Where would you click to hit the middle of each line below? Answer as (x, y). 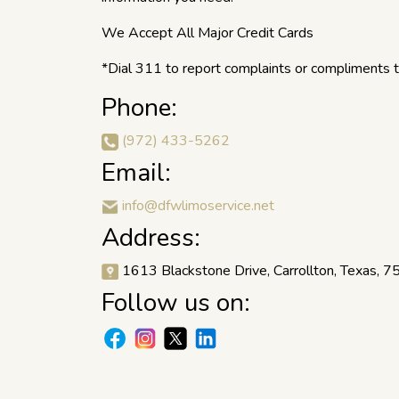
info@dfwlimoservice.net (198, 206)
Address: (151, 238)
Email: (136, 173)
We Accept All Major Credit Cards (208, 33)
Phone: (139, 108)
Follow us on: (176, 303)
